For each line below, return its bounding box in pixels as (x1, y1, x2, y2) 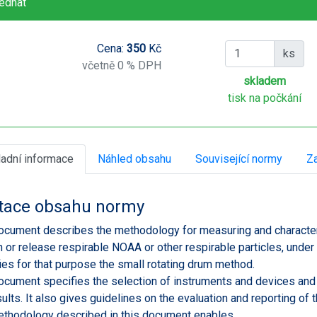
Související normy (195, 151, 282, 166)
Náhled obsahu (98, 151, 171, 166)
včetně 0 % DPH (81, 58, 161, 72)
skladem (243, 74, 287, 88)
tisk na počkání (228, 91, 302, 105)
